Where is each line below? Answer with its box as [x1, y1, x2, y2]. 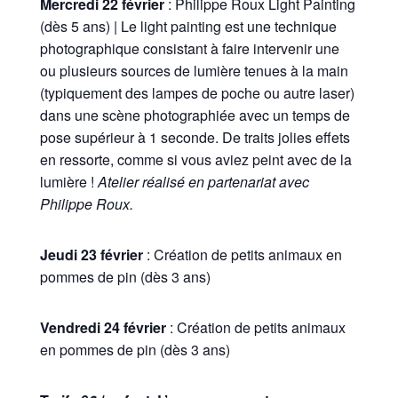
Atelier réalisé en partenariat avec [97, 171, 309, 193]
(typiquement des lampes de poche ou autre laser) [39, 83, 354, 104]
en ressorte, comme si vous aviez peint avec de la [39, 149, 352, 171]
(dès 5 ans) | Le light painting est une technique [39, 16, 337, 37]
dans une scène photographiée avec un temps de [39, 105, 350, 126]
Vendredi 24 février [39, 317, 166, 338]
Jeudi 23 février [39, 244, 143, 266]
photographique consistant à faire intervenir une [39, 38, 339, 60]
